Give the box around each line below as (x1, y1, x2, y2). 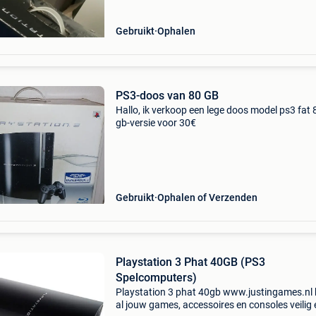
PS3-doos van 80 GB (115, 89, 219, 102)
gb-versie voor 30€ (115, 117, 196, 128)
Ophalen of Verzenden (157, 192, 257, 203)
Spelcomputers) (115, 271, 197, 284)
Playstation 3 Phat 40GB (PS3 (115, 255, 265, 269)
